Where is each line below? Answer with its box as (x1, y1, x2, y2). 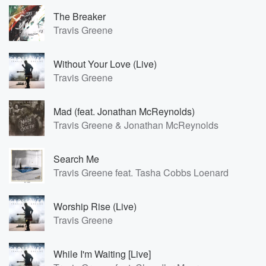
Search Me (53, 152, 99, 166)
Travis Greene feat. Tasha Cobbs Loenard (53, 166, 229, 179)
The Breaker (53, 9, 106, 23)
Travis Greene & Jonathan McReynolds (53, 118, 218, 132)
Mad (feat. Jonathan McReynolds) (53, 104, 195, 118)
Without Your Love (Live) (53, 57, 157, 71)
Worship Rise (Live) (53, 199, 137, 213)
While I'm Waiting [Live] (53, 247, 151, 261)
